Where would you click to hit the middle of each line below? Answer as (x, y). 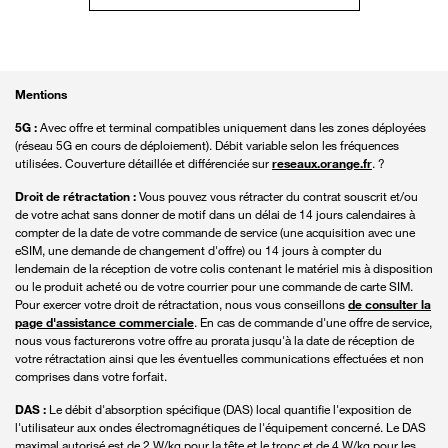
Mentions (41, 94)
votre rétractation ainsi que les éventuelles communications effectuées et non (219, 358)
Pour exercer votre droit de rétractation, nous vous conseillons (181, 304)
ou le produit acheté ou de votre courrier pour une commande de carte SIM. (214, 286)
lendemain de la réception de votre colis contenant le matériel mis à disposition (224, 268)
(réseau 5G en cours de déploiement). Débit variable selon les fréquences (207, 145)
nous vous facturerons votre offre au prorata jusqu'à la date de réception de (214, 340)
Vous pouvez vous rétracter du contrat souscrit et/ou (277, 196)
